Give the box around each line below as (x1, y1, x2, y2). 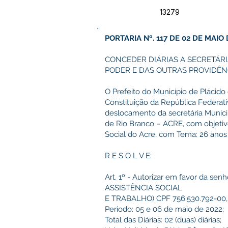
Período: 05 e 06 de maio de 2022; (105, 205, 224, 214)
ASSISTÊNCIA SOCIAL (105, 183, 182, 192)
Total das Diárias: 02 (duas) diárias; (105, 215, 221, 224)
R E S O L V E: (105, 151, 152, 160)
